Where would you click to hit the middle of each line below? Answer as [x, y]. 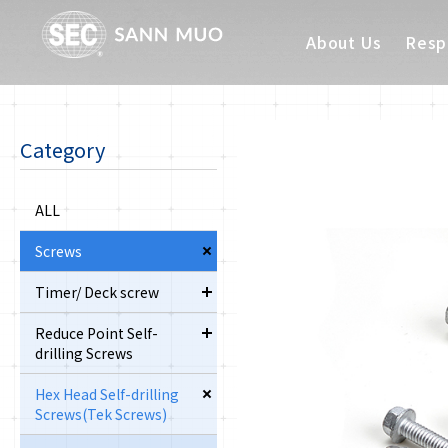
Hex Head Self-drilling [107, 394]
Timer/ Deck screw [97, 292]
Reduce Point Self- [96, 333]
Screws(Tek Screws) [101, 414]
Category [62, 150]
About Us [344, 42]
